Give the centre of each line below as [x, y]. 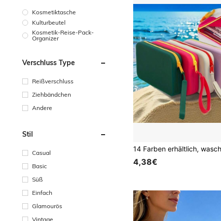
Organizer [45, 38]
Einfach [42, 192]
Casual [41, 152]
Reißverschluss [53, 81]
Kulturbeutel [49, 22]
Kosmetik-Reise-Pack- [63, 32]
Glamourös [47, 206]
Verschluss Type [49, 62]
